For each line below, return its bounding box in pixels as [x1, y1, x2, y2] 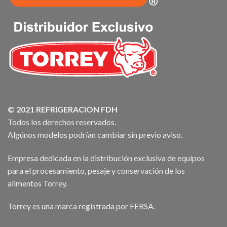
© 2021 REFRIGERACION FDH [8, 104, 118, 114]
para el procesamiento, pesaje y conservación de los [8, 165, 185, 175]
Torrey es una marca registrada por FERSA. [8, 201, 155, 211]
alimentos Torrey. [8, 178, 67, 188]
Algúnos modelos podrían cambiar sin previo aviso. [8, 129, 182, 139]
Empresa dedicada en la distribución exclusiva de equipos [8, 153, 205, 163]
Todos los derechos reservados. [8, 117, 116, 127]
